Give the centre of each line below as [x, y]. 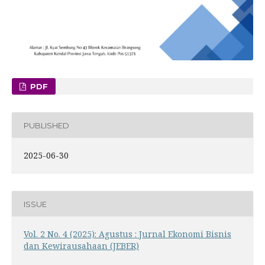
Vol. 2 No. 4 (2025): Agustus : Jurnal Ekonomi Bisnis [127, 234]
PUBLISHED [46, 125]
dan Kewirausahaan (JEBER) [81, 246]
